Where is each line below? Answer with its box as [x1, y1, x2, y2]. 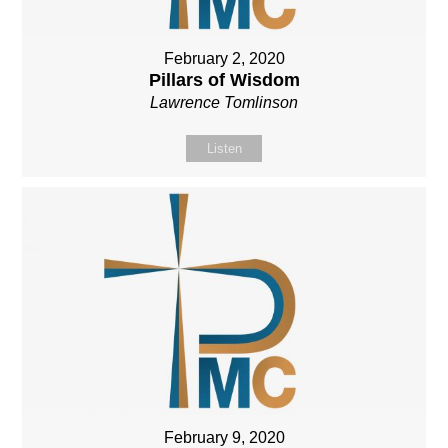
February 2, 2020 [163, 50, 285, 68]
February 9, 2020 [163, 428, 285, 446]
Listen [206, 141, 242, 157]
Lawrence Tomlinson [150, 94, 298, 112]
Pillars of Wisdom [148, 70, 300, 91]
